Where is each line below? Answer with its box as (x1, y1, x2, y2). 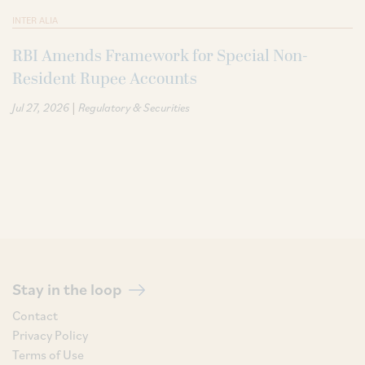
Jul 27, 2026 (12, 99, 69, 115)
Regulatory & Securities (78, 99, 190, 115)
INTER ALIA (12, 13, 58, 26)
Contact (12, 307, 58, 324)
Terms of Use (12, 346, 84, 363)
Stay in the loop (12, 278, 125, 300)
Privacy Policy (12, 327, 88, 344)
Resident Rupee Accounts (12, 66, 197, 91)
